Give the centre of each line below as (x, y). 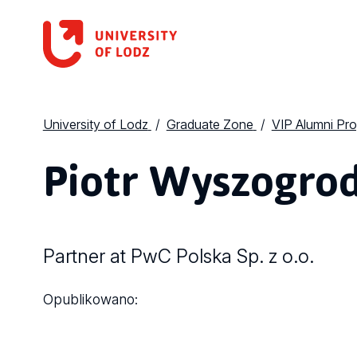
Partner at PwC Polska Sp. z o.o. (178, 257)
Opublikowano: (90, 300)
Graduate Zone (210, 125)
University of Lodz (95, 125)
